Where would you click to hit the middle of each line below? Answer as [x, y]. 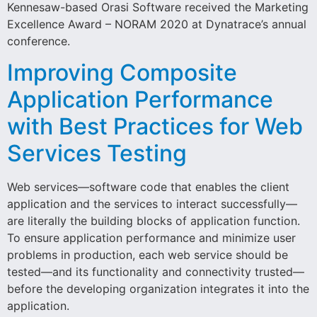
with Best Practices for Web [155, 127]
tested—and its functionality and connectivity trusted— [156, 272]
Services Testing [97, 154]
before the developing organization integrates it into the [158, 289]
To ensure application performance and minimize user [151, 238]
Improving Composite [122, 73]
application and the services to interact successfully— [152, 204]
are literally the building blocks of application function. [154, 221]
